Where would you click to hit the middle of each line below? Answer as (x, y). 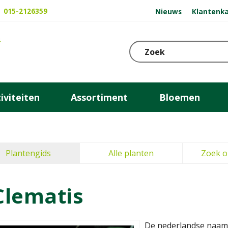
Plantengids (28, 153)
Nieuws (168, 11)
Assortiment (99, 97)
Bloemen (179, 97)
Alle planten (131, 153)
